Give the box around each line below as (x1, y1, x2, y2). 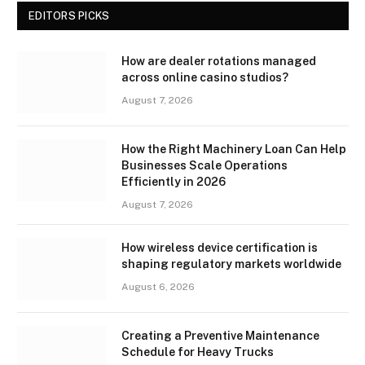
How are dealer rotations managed (121, 55, 316, 68)
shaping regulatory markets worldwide (121, 257, 341, 271)
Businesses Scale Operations (121, 159, 288, 173)
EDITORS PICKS (29, 10, 110, 23)
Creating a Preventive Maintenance (121, 329, 319, 343)
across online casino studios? (121, 71, 288, 85)
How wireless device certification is (121, 241, 318, 255)
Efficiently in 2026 (121, 175, 226, 189)
